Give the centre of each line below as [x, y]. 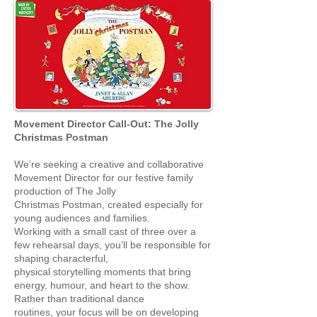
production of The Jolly [65, 191]
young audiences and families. [82, 218]
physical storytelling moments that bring [103, 272]
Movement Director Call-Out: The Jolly [106, 124]
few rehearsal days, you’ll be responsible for [113, 245]
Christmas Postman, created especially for [109, 204]
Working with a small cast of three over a [105, 231]
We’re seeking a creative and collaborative [109, 164]
